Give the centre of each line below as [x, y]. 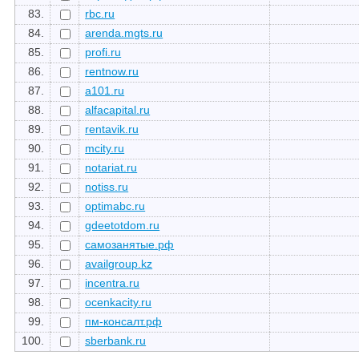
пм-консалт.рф [124, 321]
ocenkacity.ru [119, 302]
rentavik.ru [112, 129]
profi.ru [103, 52]
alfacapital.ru [118, 109]
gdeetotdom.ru [123, 225]
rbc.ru [100, 13]
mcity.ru [105, 148]
